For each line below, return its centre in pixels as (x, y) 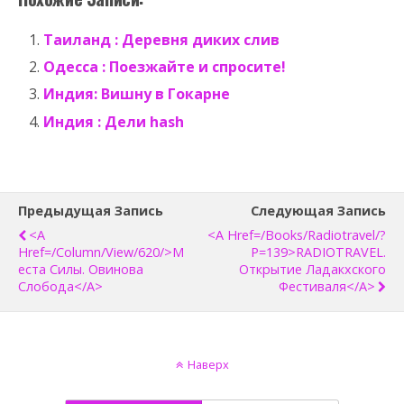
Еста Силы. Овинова (81, 269)
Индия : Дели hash (114, 121)
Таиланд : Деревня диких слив (162, 40)
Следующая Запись (318, 210)
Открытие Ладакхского (312, 269)
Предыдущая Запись (91, 210)
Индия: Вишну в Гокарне (137, 94)
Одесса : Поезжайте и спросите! (165, 67)
